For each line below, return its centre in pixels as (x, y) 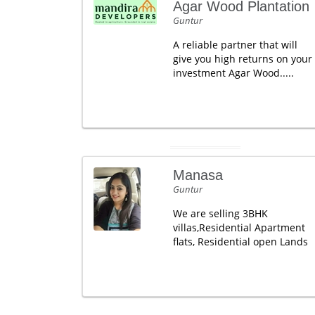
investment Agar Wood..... (233, 73)
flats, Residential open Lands (240, 242)
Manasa (198, 175)
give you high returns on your (242, 59)
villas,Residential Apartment (239, 227)
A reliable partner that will (235, 45)
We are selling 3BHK (220, 213)
